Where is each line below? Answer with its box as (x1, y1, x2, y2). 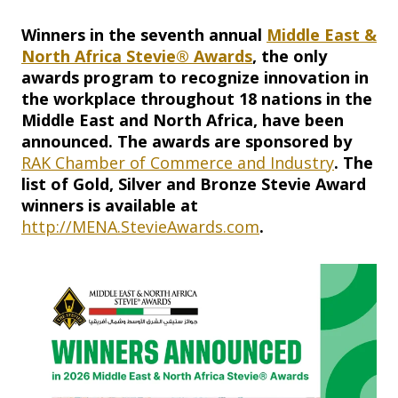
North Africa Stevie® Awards (21, 45, 252, 68)
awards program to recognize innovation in (21, 67, 369, 89)
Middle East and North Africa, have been (21, 109, 344, 131)
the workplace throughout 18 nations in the (21, 88, 372, 110)
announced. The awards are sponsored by (21, 131, 352, 153)
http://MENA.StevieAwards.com (21, 216, 259, 238)
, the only (252, 45, 327, 68)
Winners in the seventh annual (21, 24, 267, 46)
